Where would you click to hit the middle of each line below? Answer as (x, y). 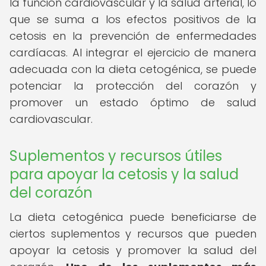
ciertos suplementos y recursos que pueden (133, 234)
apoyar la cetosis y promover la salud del (133, 250)
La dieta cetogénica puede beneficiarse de (133, 217)
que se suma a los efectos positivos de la (133, 19)
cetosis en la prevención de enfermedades (133, 36)
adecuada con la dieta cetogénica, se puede (133, 69)
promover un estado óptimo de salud (133, 102)
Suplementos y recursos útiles (116, 156)
